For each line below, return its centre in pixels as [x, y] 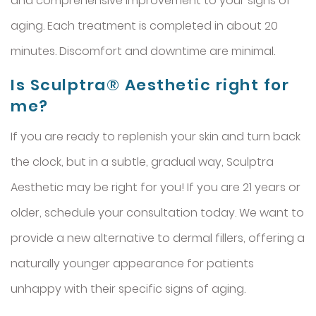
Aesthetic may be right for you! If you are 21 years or [156, 187]
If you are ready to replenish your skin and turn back [156, 136]
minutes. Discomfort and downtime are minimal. [143, 51]
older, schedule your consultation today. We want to [157, 212]
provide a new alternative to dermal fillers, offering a [158, 238]
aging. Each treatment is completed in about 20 [144, 25]
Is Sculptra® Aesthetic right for [150, 85]
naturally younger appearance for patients [132, 263]
